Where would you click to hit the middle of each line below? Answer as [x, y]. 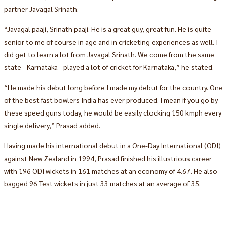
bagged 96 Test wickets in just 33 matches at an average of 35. [102, 183]
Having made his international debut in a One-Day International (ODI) [112, 145]
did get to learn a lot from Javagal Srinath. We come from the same [109, 54]
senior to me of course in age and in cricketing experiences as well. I [111, 41]
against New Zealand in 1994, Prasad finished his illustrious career [108, 158]
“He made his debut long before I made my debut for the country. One [113, 87]
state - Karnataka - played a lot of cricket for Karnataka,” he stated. [109, 67]
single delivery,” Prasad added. [52, 125]
